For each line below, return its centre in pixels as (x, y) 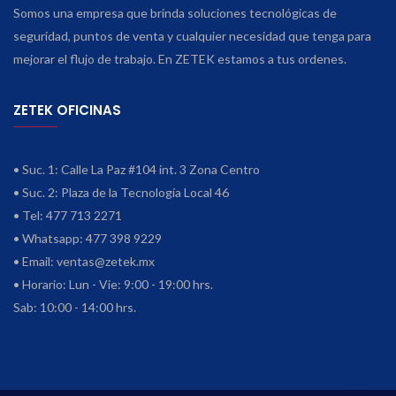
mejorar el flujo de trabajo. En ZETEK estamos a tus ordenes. (180, 58)
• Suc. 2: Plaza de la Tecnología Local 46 (121, 192)
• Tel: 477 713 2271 (68, 215)
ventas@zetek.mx (106, 261)
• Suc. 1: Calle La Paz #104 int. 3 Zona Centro (137, 169)
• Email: (35, 261)
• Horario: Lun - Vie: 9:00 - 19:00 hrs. (113, 284)
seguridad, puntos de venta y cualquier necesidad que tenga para (192, 35)
